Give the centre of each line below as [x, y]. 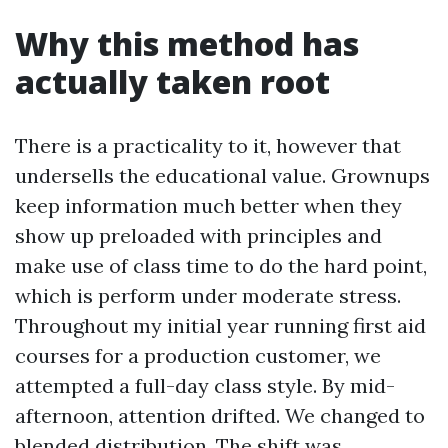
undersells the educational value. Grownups [222, 175]
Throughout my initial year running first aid [220, 325]
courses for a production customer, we [198, 355]
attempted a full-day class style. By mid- [205, 385]
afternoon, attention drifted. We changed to [220, 415]
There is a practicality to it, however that [208, 145]
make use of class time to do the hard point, [221, 265]
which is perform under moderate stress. [208, 295]
